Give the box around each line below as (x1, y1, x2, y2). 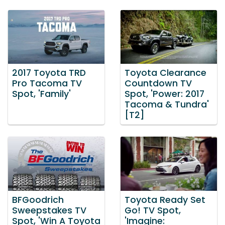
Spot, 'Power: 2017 (125, 88, 204, 100)
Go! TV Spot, (125, 204, 181, 216)
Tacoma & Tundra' (125, 98, 209, 111)
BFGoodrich (12, 193, 64, 206)
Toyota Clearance (125, 67, 206, 79)
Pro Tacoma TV (12, 77, 82, 90)
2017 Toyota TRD (12, 67, 86, 79)
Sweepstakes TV (12, 204, 86, 216)
